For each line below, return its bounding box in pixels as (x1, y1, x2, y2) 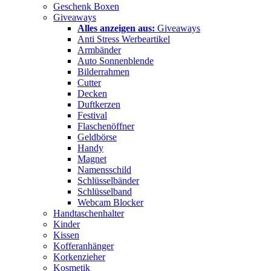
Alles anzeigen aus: (77, 22, 155, 33)
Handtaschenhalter (53, 207, 124, 218)
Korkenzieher (53, 251, 105, 262)
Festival (77, 109, 107, 120)
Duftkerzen (77, 99, 120, 109)
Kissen (53, 229, 79, 240)
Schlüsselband (77, 186, 132, 197)
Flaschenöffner (77, 120, 134, 131)
